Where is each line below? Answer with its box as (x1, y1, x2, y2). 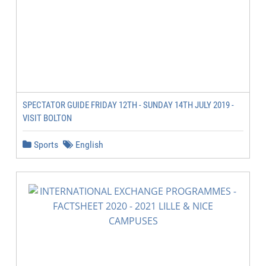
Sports (31, 139, 58, 150)
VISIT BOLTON (23, 113, 72, 123)
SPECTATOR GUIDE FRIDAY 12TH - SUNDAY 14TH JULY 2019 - (23, 100, 234, 110)
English (73, 139, 103, 150)
